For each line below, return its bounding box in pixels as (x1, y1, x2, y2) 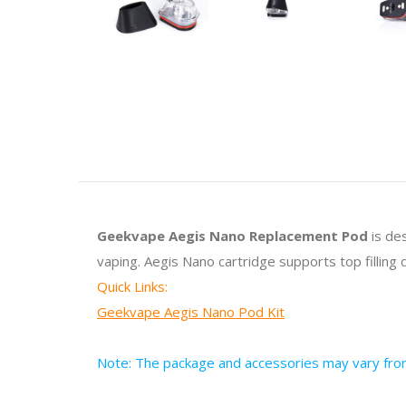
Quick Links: (97, 276, 168, 295)
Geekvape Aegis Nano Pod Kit (97, 302, 285, 321)
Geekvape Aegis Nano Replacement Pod (97, 226, 368, 245)
